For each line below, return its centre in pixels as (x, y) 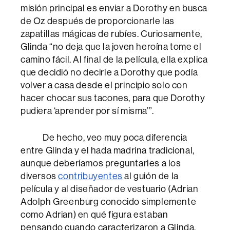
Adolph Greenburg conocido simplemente (109, 202)
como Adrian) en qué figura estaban (94, 215)
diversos (40, 176)
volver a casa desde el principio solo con (104, 85)
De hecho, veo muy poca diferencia (104, 138)
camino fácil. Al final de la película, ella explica (114, 60)
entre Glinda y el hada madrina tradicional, (108, 150)
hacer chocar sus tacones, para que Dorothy (113, 98)
